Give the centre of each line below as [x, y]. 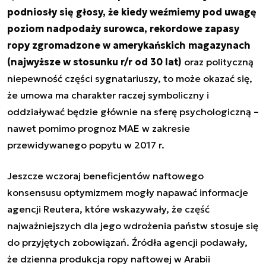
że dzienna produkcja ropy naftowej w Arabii [109, 259]
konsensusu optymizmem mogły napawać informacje [128, 192]
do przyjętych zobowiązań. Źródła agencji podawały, [127, 242]
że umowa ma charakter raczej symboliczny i [108, 95]
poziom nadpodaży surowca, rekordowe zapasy [123, 28]
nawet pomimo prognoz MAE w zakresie [99, 128]
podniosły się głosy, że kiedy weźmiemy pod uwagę [132, 12]
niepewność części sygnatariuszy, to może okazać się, [130, 78]
